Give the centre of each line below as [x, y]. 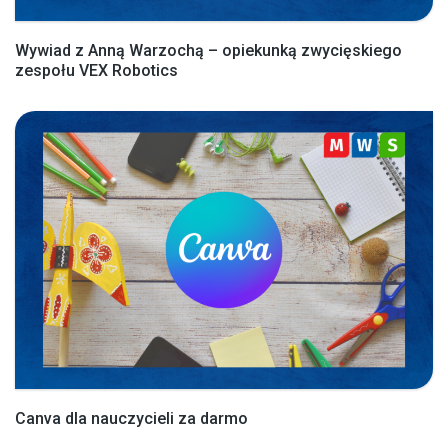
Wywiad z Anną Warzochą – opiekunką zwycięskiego [208, 50]
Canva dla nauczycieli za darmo [133, 419]
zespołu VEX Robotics [96, 70]
